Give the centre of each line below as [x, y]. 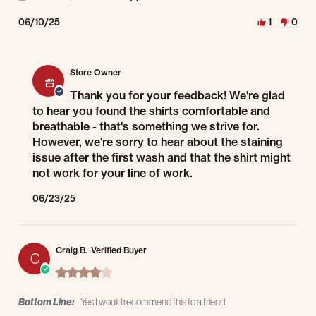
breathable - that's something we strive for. [146, 127]
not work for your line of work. [113, 173]
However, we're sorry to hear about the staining [158, 142]
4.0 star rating [138, 270]
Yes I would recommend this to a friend [153, 302]
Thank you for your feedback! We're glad [177, 96]
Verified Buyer [119, 250]
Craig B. [72, 250]
